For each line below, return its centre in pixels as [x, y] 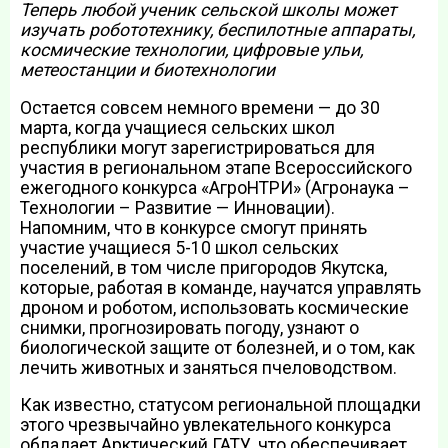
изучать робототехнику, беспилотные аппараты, [217, 30]
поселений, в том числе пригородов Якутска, [203, 267]
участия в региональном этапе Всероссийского [216, 167]
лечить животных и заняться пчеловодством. [208, 367]
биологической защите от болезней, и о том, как [217, 347]
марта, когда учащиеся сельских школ [177, 127]
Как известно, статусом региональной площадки [220, 405]
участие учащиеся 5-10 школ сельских [179, 247]
